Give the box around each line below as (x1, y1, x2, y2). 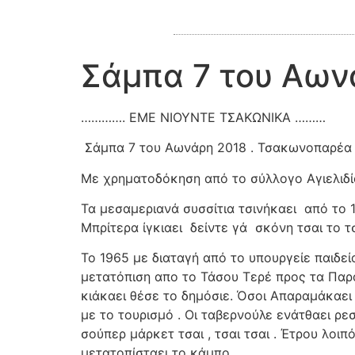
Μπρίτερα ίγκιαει (81, 219, 182, 235)
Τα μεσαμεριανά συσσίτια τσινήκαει (81, 200, 296, 216)
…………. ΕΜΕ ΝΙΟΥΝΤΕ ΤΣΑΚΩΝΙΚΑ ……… (81, 109, 326, 125)
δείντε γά (190, 219, 247, 235)
